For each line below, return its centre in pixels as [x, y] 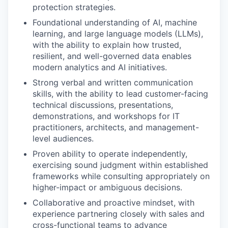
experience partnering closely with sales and [119, 214]
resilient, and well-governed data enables [112, 56]
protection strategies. [74, 7]
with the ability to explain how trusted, [107, 45]
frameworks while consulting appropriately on [121, 176]
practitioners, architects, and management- [116, 127]
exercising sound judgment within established [120, 165]
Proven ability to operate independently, [110, 154]
